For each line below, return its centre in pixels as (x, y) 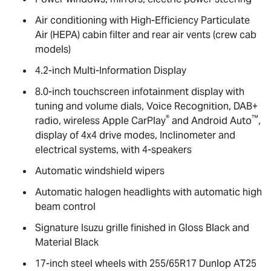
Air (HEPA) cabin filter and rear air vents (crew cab (146, 34)
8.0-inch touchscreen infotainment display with (140, 91)
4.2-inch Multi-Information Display (111, 70)
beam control (65, 206)
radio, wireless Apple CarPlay (100, 120)
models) (53, 49)
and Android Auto (211, 120)
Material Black (67, 242)
